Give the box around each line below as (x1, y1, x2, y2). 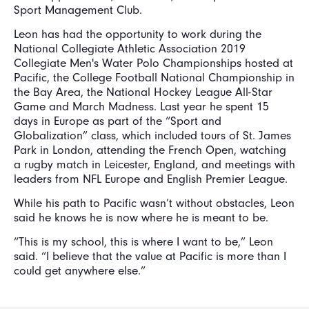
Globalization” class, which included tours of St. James (14, 129, 291, 142)
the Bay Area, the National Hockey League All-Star (14, 86, 272, 99)
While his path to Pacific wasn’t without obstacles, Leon (14, 197, 295, 210)
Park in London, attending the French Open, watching (14, 143, 286, 157)
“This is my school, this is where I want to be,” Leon (14, 235, 273, 248)
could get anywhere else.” (14, 264, 146, 277)
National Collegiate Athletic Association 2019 (14, 42, 246, 55)
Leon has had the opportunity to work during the (14, 28, 261, 41)
